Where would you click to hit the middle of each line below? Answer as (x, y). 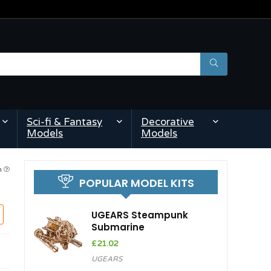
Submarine (118, 227)
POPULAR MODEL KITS (136, 183)
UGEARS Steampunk (140, 215)
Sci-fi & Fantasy (65, 122)
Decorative (167, 122)
